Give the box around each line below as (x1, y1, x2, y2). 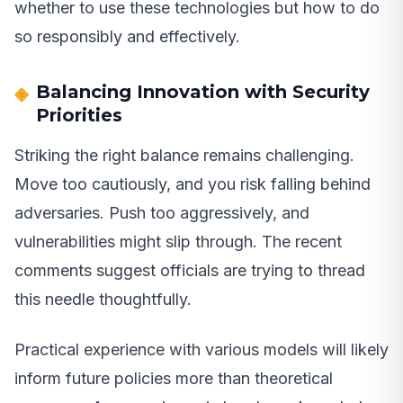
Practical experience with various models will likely (14, 340, 389, 360)
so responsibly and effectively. (14, 27, 240, 47)
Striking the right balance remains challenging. (14, 146, 354, 166)
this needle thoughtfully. (14, 290, 192, 309)
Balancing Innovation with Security (36, 81, 370, 103)
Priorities (36, 104, 122, 127)
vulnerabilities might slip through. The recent (14, 232, 342, 252)
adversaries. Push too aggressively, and (14, 203, 309, 223)
